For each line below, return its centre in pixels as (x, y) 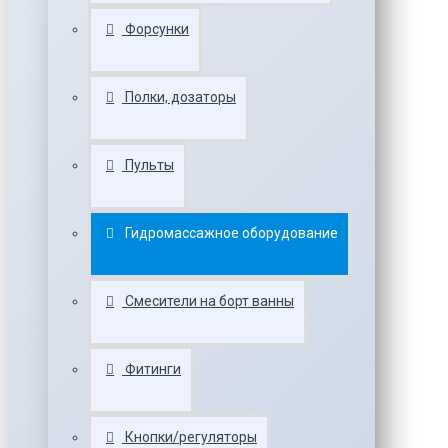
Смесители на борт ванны (209, 301)
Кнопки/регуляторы (191, 437)
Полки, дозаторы (180, 97)
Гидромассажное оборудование (231, 233)
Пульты (149, 165)
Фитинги (153, 369)
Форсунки (157, 29)
